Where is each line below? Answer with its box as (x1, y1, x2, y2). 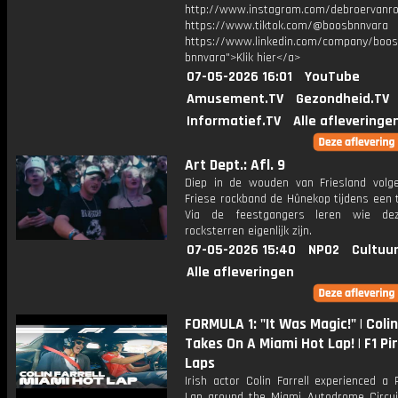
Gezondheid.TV (296, 90, 389, 108)
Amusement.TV (187, 90, 283, 108)
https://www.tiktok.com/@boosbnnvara (185, 18, 388, 34)
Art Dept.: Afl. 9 (185, 155, 285, 175)
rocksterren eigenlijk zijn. (185, 223, 312, 239)
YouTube (305, 68, 360, 86)
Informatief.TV (187, 112, 281, 131)
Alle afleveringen (187, 263, 294, 282)
